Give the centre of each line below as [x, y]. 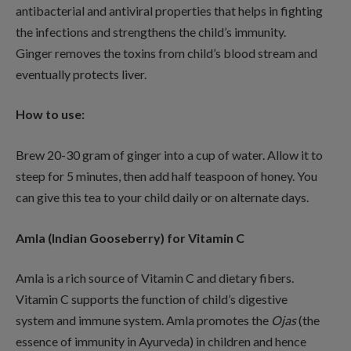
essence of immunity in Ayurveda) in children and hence [161, 342]
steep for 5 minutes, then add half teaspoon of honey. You [166, 176]
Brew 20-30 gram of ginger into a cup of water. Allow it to [169, 155]
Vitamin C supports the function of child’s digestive [152, 299]
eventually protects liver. [81, 74]
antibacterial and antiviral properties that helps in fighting [169, 10]
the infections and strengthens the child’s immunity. [151, 31]
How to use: [50, 114]
